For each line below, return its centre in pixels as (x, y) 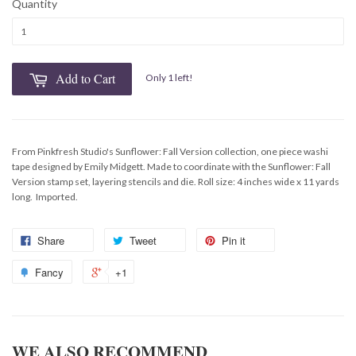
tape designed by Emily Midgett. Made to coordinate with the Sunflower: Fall (171, 166)
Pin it (234, 240)
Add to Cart (85, 78)
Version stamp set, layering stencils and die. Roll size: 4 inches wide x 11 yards (176, 181)
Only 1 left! (169, 78)
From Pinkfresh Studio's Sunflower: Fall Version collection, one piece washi (170, 151)
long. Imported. (45, 196)
